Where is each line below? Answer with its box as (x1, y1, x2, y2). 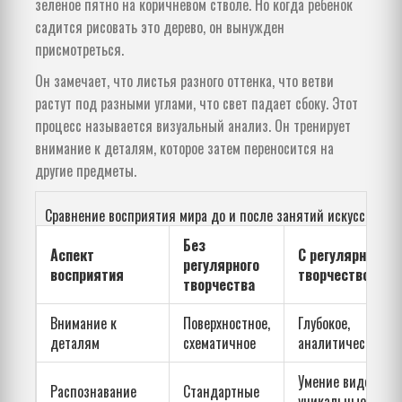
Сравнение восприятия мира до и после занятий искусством (45, 205, 392, 227)
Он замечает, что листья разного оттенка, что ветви (35, 70, 334, 92)
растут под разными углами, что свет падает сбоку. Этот (35, 92, 358, 115)
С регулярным (298, 244, 386, 267)
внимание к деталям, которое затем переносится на (35, 137, 334, 160)
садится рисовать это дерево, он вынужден (35, 16, 284, 39)
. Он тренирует (268, 115, 351, 137)
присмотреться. (35, 39, 124, 61)
